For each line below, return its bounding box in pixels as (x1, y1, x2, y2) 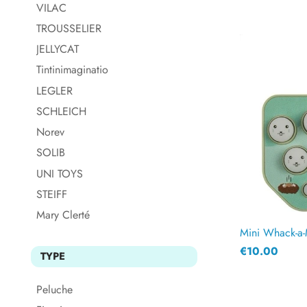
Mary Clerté (36, 206, 90, 223)
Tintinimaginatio (36, 62, 108, 78)
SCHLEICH (36, 103, 86, 119)
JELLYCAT (36, 41, 79, 58)
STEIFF (36, 186, 67, 202)
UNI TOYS (36, 165, 83, 182)
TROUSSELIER (36, 20, 101, 36)
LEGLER (36, 82, 73, 99)
